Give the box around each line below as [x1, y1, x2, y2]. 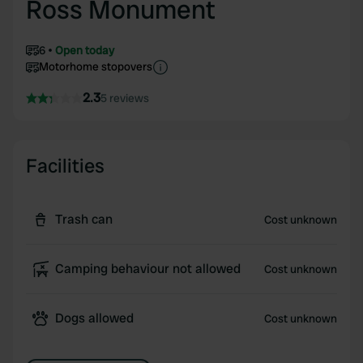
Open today [55, 43, 114, 58]
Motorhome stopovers [39, 59, 152, 74]
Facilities [26, 153, 105, 178]
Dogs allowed [55, 310, 134, 327]
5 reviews [100, 91, 149, 105]
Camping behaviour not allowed [55, 260, 241, 277]
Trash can [55, 211, 113, 228]
